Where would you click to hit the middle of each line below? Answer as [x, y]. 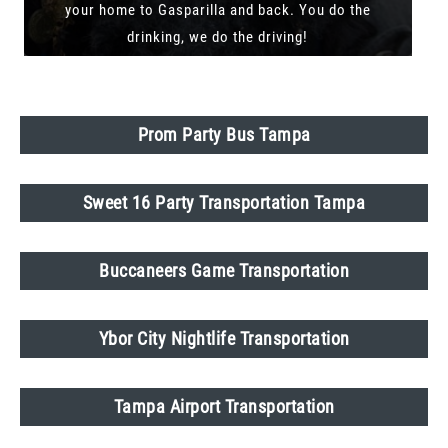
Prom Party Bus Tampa [224, 135]
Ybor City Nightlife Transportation [224, 339]
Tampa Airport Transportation [224, 407]
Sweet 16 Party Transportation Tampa [224, 203]
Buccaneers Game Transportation [224, 271]
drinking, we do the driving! [218, 37]
